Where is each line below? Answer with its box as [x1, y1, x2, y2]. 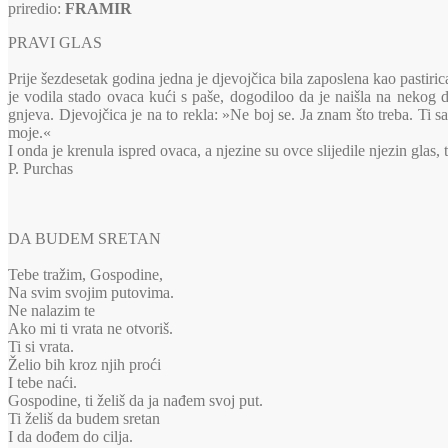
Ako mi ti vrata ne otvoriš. [8, 320, 173, 338]
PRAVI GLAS [8, 34, 102, 52]
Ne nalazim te [8, 302, 95, 320]
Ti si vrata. [8, 338, 74, 356]
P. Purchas [8, 160, 77, 178]
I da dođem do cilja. [8, 428, 133, 446]
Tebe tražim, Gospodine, [8, 266, 163, 284]
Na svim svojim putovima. [8, 284, 174, 302]
